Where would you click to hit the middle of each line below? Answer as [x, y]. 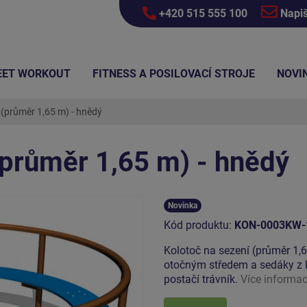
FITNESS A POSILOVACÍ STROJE [174, 74]
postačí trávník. [202, 279]
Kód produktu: [199, 225]
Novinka [183, 205]
